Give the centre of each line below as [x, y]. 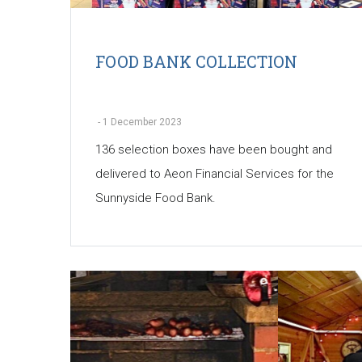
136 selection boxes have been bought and [214, 150]
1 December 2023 [142, 122]
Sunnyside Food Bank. [156, 198]
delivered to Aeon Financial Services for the [215, 174]
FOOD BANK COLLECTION [196, 62]
